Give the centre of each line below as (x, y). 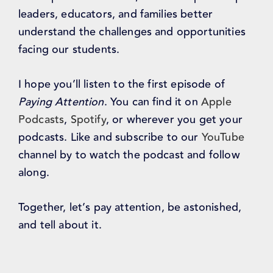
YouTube (223, 137)
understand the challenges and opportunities (132, 32)
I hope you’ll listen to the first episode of (122, 84)
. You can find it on (152, 102)
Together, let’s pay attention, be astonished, (130, 207)
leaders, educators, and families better (116, 14)
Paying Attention (61, 102)
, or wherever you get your (174, 120)
